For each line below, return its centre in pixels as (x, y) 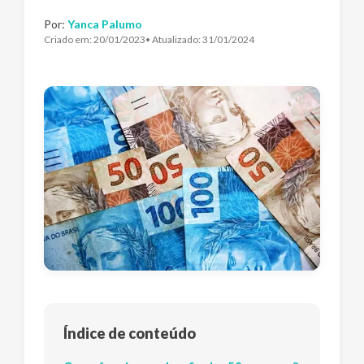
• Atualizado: (174, 39)
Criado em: (69, 39)
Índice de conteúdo (130, 333)
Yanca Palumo (105, 24)
